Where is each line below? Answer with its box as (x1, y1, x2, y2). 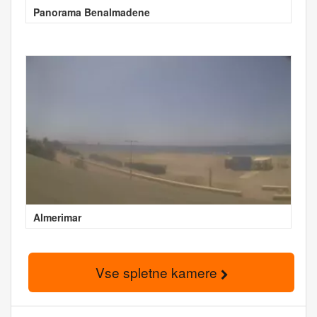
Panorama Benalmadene (33, 5, 150, 20)
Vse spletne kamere (95, 263, 221, 282)
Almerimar (33, 210, 81, 225)
